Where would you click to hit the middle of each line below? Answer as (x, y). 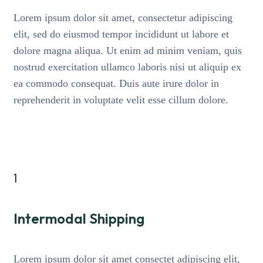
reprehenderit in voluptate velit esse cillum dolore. (121, 100)
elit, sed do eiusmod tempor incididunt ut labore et (121, 34)
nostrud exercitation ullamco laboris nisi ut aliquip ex (127, 67)
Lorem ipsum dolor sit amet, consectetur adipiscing (123, 18)
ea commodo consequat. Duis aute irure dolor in (116, 84)
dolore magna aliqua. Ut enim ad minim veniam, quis (128, 51)
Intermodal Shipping (79, 219)
